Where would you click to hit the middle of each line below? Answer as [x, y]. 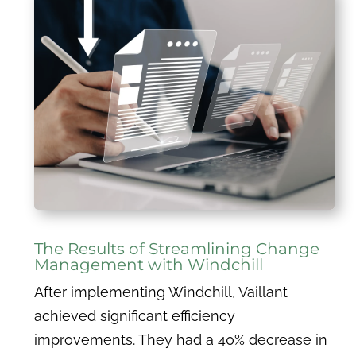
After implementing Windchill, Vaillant [161, 292]
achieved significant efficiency [134, 316]
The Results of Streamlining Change [176, 249]
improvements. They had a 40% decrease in [180, 340]
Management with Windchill [148, 265]
